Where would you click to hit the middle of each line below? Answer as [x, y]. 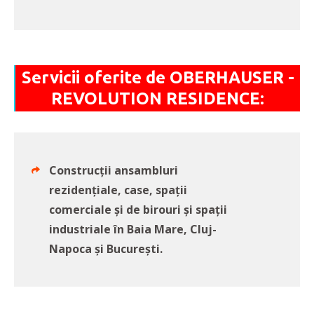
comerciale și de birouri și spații [138, 210]
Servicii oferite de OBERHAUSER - [158, 78]
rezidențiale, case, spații [118, 190]
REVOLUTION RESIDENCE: [158, 99]
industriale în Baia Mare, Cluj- [133, 230]
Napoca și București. [106, 249]
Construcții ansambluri [114, 171]
